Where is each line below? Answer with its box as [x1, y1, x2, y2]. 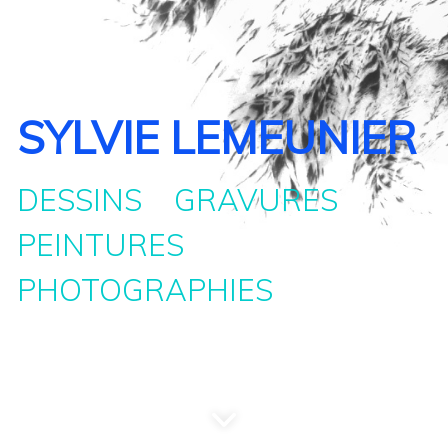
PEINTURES [16, 226, 208, 264]
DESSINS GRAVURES [16, 181, 362, 219]
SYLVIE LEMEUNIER [16, 110, 417, 165]
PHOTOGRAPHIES [16, 271, 273, 309]
